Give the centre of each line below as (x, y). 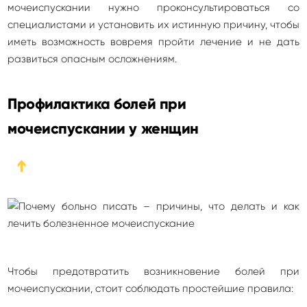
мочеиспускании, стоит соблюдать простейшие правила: (150, 288)
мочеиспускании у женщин (103, 128)
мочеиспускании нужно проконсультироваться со (153, 8)
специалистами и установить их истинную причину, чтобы (153, 25)
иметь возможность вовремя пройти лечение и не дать (153, 42)
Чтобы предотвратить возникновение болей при (153, 271)
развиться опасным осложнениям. (92, 59)
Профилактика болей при (97, 104)
